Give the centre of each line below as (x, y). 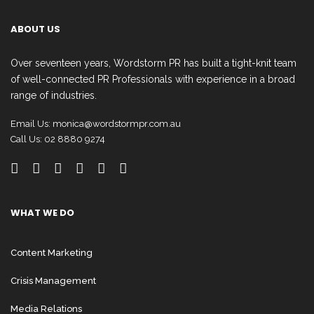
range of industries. (54, 95)
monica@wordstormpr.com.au (117, 124)
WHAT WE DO (42, 213)
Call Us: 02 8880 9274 (58, 139)
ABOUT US (35, 29)
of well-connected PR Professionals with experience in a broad (153, 79)
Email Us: (32, 124)
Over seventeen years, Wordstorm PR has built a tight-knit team (153, 63)
